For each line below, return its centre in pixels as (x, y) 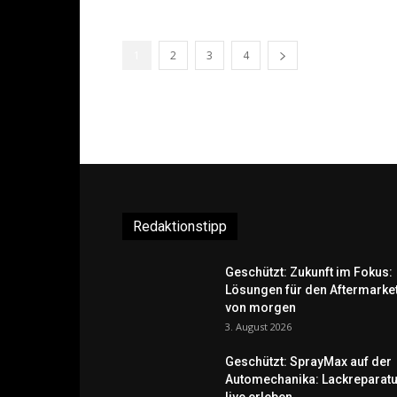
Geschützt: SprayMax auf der (308, 362)
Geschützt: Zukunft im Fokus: (309, 272)
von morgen (261, 307)
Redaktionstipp (180, 226)
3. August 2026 (258, 327)
